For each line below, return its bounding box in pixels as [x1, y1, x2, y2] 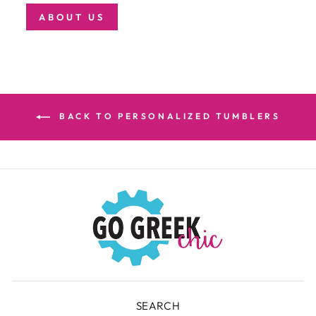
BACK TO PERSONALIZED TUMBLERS [55, 111, 281, 122]
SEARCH [135, 298, 181, 312]
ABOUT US [39, 11, 106, 23]
